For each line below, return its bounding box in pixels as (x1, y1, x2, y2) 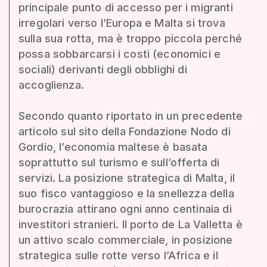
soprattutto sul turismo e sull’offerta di (18, 156, 220, 169)
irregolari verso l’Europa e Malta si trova (18, 16, 225, 29)
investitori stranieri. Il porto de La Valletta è (18, 218, 243, 231)
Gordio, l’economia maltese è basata (18, 140, 208, 153)
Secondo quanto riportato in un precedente (18, 109, 243, 122)
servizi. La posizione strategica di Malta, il (18, 171, 235, 184)
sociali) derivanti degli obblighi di (18, 63, 187, 76)
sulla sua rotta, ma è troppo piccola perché (18, 32, 242, 45)
